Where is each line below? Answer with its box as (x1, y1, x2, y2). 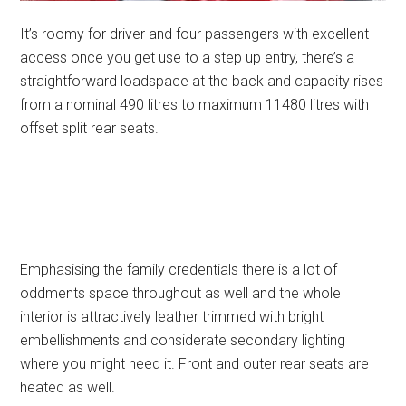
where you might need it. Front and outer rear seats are (20, 354, 370, 372)
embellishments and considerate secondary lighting (20, 331, 346, 349)
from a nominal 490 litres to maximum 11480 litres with (20, 95, 370, 113)
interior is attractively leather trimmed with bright (20, 307, 324, 325)
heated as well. (20, 378, 116, 396)
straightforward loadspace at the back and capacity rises (20, 72, 384, 90)
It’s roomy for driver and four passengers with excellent (20, 24, 370, 43)
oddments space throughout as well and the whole (20, 284, 342, 302)
